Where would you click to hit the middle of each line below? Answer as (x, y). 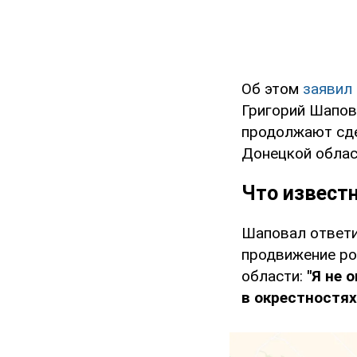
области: (274, 277)
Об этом (272, 89)
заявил (328, 89)
